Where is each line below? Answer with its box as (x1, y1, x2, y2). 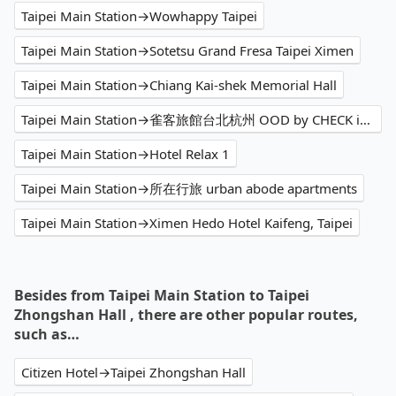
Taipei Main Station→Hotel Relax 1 (21, 145, 230, 164)
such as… (14, 324, 80, 345)
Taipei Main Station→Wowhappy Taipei (21, 7, 257, 26)
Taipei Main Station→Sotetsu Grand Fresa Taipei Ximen (21, 42, 354, 60)
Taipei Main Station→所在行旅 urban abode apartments (21, 179, 357, 198)
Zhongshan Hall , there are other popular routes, (14, 305, 358, 325)
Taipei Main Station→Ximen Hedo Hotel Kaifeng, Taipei (21, 214, 353, 232)
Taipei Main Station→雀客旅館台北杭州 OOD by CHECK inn (360, 110, 370, 129)
